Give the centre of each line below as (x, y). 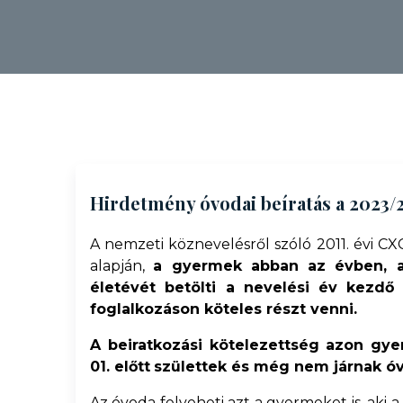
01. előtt (120, 367)
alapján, (122, 266)
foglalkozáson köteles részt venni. (224, 309)
